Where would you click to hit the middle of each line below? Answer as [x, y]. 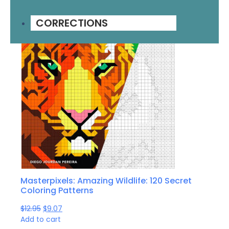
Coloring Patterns [57, 191]
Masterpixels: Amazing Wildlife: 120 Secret [106, 181]
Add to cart [41, 220]
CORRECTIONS [72, 23]
